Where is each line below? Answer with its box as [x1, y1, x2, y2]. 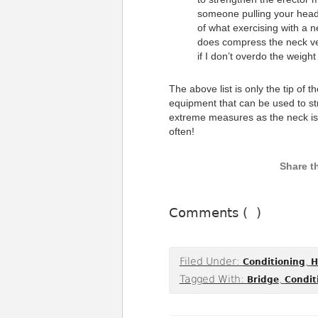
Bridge [246, 275, 279, 285]
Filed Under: [179, 256, 243, 268]
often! [168, 126, 194, 138]
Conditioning [242, 257, 305, 268]
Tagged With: [179, 273, 247, 285]
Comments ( [168, 205, 252, 221]
